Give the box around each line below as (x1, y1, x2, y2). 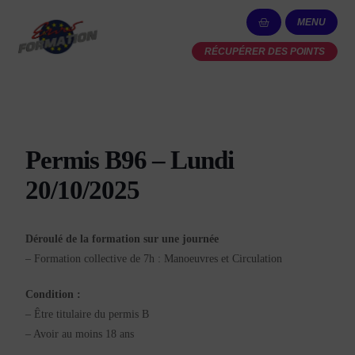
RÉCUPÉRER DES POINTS (204, 45, 325, 57)
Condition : (25, 288, 82, 300)
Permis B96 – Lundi (25, 145, 235, 174)
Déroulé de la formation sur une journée (25, 232, 219, 245)
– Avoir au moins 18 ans (25, 327, 135, 340)
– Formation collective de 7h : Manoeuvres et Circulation (25, 252, 283, 265)
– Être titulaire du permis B (25, 307, 150, 320)
